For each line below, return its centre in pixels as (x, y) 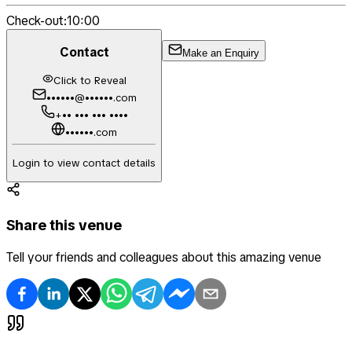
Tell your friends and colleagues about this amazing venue (164, 258)
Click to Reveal (90, 80)
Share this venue (64, 225)
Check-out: (37, 21)
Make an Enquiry (221, 53)
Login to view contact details (84, 163)
